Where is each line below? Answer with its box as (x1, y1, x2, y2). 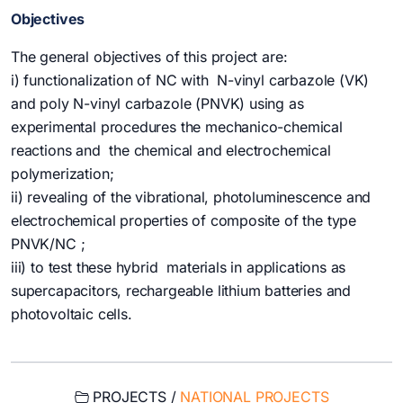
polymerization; (11, 165, 114, 184)
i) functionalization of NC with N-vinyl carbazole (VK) (11, 71, 370, 90)
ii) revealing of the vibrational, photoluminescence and (11, 188, 372, 207)
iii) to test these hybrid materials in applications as (11, 258, 346, 277)
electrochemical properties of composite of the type (11, 211, 357, 230)
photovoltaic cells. (11, 305, 132, 324)
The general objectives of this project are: (11, 48, 288, 67)
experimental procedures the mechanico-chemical (11, 118, 343, 137)
